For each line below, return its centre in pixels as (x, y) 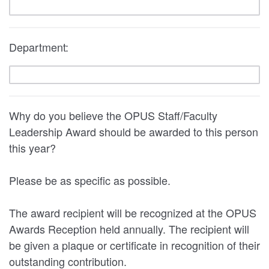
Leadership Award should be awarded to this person (134, 131)
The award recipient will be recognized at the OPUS (133, 212)
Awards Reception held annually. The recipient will (66, 228)
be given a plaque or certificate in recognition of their (90, 245)
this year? (32, 147)
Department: (39, 47)
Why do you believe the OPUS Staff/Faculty (113, 115)
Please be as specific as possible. (90, 180)
